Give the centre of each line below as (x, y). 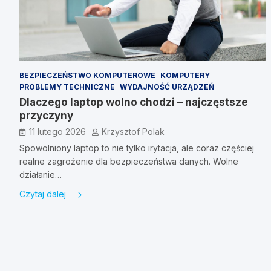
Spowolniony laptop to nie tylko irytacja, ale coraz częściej (137, 148)
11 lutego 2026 (57, 132)
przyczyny (46, 116)
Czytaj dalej (44, 194)
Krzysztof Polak (133, 132)
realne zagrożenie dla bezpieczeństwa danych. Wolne (129, 162)
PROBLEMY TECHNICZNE (67, 87)
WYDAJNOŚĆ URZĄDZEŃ (167, 87)
